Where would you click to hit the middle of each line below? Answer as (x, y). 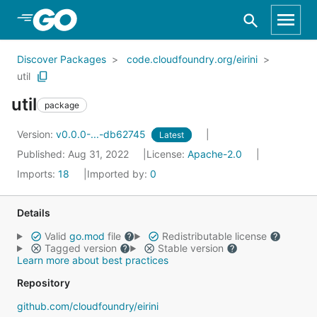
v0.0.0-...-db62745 (102, 134)
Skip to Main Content (86, 19)
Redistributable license (214, 236)
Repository (44, 283)
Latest (172, 135)
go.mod (87, 236)
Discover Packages (62, 59)
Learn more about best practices (93, 260)
